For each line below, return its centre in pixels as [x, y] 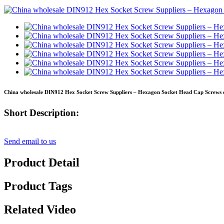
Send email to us [30, 141]
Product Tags [38, 186]
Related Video [40, 209]
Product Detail [42, 162]
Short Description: [41, 113]
